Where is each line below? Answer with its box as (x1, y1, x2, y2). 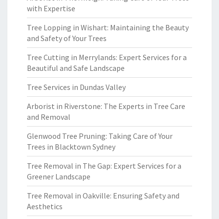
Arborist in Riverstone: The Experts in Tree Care (27, 101, 185, 111)
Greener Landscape (27, 172, 90, 181)
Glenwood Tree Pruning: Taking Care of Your (27, 131, 173, 141)
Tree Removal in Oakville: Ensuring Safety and (27, 191, 179, 200)
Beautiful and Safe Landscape (27, 63, 125, 73)
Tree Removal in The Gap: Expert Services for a (27, 161, 181, 171)
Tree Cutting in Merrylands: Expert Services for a (27, 52, 187, 62)
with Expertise (27, 3, 75, 13)
